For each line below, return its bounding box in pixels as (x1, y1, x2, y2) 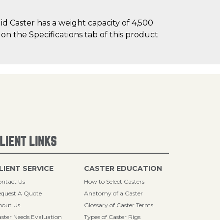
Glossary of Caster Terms (84, 201, 154, 209)
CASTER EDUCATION (84, 164, 163, 173)
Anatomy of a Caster (84, 190, 143, 197)
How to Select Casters (84, 178, 145, 185)
